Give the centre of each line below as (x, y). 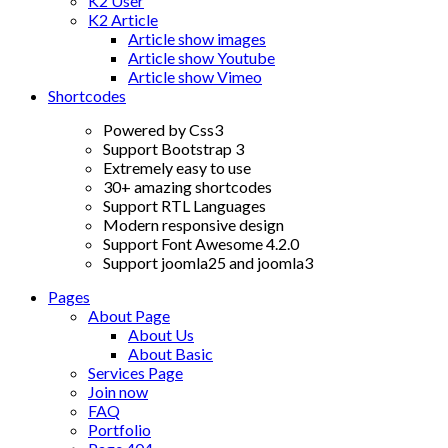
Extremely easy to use (177, 167)
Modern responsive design (193, 224)
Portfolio (119, 429)
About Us (161, 334)
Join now (118, 391)
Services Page (135, 372)
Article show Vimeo (195, 76)
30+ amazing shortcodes (187, 186)
